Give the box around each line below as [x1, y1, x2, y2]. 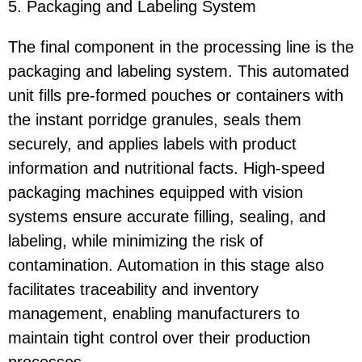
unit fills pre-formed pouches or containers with [8, 86, 343, 105]
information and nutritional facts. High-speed [8, 159, 325, 178]
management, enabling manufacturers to [8, 305, 300, 323]
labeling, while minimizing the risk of [8, 232, 263, 250]
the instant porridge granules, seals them [8, 111, 301, 129]
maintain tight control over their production [8, 329, 310, 347]
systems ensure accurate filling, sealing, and [8, 208, 326, 226]
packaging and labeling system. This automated [8, 62, 349, 81]
